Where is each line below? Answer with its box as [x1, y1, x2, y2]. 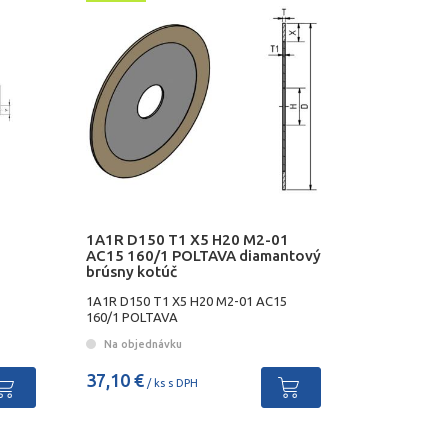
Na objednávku [100, 338, 182, 351]
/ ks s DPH [143, 377, 198, 390]
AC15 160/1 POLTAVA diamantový [85, 247, 321, 265]
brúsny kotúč [85, 263, 177, 281]
